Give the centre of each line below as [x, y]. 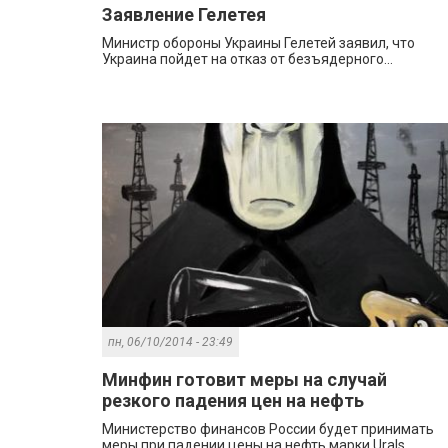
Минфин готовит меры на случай [244, 380]
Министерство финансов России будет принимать [268, 429]
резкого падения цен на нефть [233, 401]
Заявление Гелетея [184, 15]
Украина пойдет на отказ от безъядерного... [247, 59]
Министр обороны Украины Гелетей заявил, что [258, 43]
